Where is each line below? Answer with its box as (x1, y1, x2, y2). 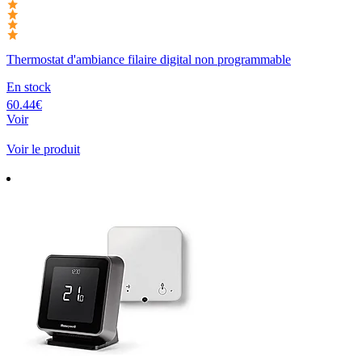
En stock (6, 79, 51, 94)
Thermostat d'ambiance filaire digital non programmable (6, 52, 291, 66)
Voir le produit (6, 141, 80, 156)
